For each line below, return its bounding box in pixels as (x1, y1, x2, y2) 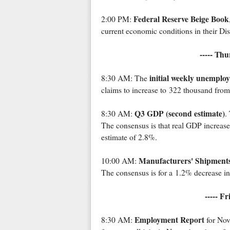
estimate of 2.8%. (101, 132, 157, 143)
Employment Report (134, 214, 204, 226)
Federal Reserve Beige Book (133, 13, 229, 25)
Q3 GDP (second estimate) (134, 108, 225, 120)
